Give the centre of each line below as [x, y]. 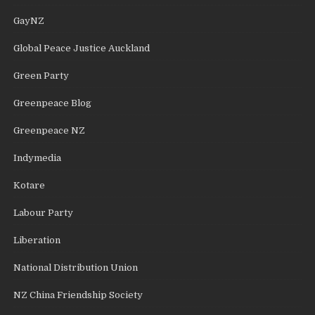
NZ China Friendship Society [78, 295]
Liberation [37, 240]
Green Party [41, 75]
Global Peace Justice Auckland [82, 48]
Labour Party [44, 212]
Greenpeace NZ [50, 130]
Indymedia [38, 157]
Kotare [30, 185]
